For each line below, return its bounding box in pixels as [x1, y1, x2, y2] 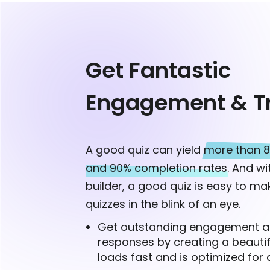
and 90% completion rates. [86, 160, 229, 176]
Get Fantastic [86, 55, 231, 86]
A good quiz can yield [86, 142, 204, 158]
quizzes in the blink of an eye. [86, 196, 240, 212]
